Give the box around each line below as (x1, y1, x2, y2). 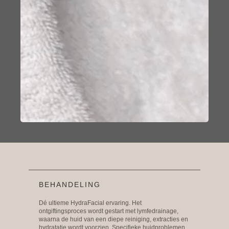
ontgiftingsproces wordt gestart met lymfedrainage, (39, 208, 178, 215)
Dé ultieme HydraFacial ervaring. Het (39, 199, 142, 207)
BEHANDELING (39, 180, 101, 189)
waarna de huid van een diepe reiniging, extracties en (39, 216, 188, 223)
